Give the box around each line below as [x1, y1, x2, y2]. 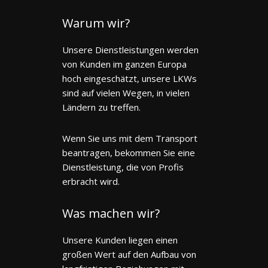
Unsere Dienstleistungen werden [62, 43, 199, 56]
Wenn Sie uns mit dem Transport [62, 132, 197, 144]
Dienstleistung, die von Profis [62, 160, 184, 173]
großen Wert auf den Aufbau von [62, 248, 196, 260]
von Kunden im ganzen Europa [62, 57, 187, 70]
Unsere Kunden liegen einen [62, 233, 178, 246]
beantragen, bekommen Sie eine [62, 146, 195, 159]
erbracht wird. [62, 175, 120, 187]
